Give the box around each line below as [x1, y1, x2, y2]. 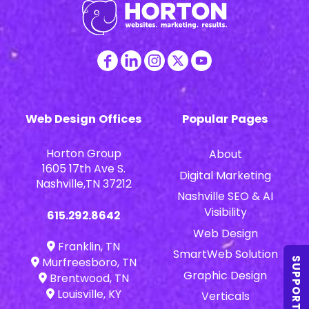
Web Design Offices [25, 111, 142, 128]
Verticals [201, 288, 250, 305]
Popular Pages [182, 111, 269, 128]
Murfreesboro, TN [39, 255, 137, 271]
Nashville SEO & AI [177, 188, 274, 205]
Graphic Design [183, 267, 268, 283]
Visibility [203, 204, 247, 221]
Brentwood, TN [46, 270, 129, 287]
